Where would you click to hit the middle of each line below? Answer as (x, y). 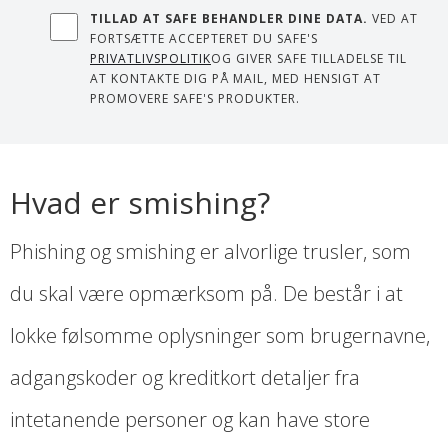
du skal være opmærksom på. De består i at (206, 294)
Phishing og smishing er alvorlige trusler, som (210, 252)
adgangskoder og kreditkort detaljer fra (185, 378)
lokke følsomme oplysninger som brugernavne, (220, 336)
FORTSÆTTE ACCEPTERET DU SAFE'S (204, 39)
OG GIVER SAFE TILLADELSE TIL (309, 59)
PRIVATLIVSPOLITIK (150, 59)
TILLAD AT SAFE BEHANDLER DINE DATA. (229, 19)
